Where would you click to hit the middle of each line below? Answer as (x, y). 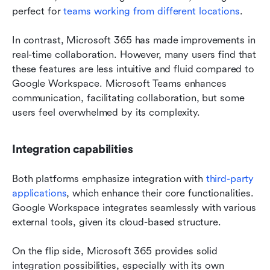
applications (39, 193)
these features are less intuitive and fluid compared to (133, 69)
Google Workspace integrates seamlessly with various (134, 208)
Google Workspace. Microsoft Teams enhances (119, 84)
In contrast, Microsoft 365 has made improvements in (134, 40)
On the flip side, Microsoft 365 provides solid (115, 251)
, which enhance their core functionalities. (160, 193)
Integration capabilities (73, 150)
